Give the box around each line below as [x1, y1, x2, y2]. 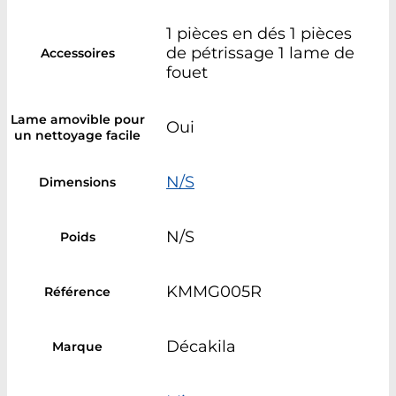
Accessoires [40, 44, 115, 61]
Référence [44, 283, 110, 300]
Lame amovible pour [10, 110, 145, 127]
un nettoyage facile [14, 126, 141, 143]
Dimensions [39, 173, 116, 190]
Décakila [166, 336, 236, 356]
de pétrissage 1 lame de [166, 42, 354, 63]
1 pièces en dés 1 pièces [166, 23, 352, 43]
